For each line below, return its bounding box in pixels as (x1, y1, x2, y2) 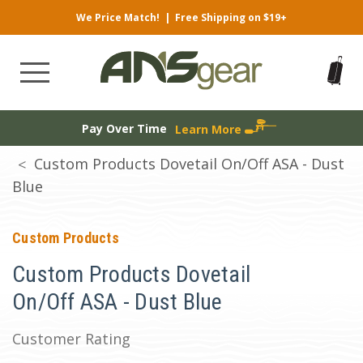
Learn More (174, 121, 245, 137)
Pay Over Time (81, 120, 167, 136)
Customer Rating (12, 329, 130, 348)
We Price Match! (76, 11, 160, 24)
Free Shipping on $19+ (175, 11, 287, 24)
